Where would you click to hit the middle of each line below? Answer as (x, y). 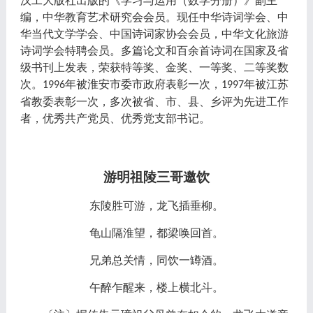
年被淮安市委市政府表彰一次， (143, 84)
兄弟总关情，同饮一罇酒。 (156, 260)
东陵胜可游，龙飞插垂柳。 (156, 205)
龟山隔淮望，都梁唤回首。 (156, 233)
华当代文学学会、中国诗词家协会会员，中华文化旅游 (154, 34)
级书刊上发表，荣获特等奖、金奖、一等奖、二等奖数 (154, 67)
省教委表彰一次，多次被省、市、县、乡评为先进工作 (154, 101)
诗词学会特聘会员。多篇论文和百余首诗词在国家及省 (154, 50)
